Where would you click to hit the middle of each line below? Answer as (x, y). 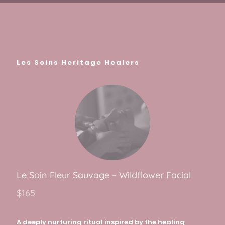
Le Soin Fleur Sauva (58, 175)
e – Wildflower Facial (148, 175)
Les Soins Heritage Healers (78, 63)
